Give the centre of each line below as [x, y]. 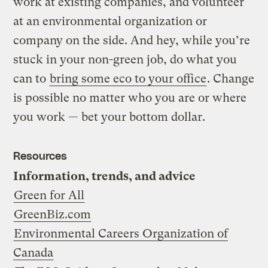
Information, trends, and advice [105, 176]
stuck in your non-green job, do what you [125, 59]
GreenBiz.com [53, 214]
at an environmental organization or [110, 21]
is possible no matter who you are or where [130, 98]
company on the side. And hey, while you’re [132, 40]
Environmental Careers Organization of [121, 233]
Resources [40, 155]
